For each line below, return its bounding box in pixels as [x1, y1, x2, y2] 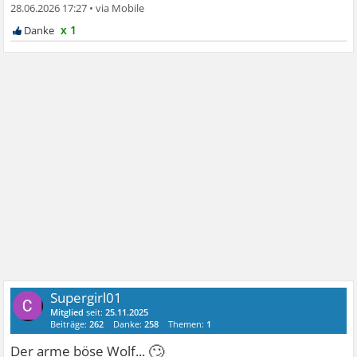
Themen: [168, 317, 207, 330]
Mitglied [50, 305, 84, 318]
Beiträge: [50, 317, 90, 330]
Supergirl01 [50, 288, 123, 307]
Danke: [113, 317, 145, 330]
